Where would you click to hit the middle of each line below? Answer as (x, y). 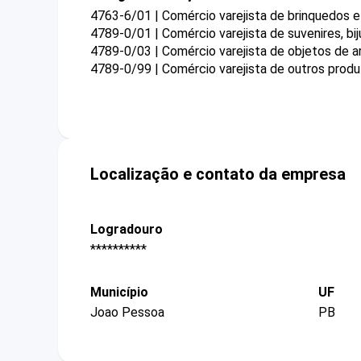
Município (119, 293)
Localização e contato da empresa (218, 174)
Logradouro (127, 229)
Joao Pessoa (127, 313)
